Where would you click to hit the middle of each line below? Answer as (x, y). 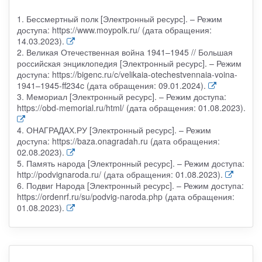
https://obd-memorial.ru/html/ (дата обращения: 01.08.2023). (131, 107)
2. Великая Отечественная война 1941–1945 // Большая (125, 52)
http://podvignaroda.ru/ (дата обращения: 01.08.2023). (120, 174)
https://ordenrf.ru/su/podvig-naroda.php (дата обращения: (125, 196)
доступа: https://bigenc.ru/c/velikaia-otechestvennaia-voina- (127, 74)
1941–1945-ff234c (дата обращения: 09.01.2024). (111, 85)
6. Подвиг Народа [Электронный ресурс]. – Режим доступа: (130, 185)
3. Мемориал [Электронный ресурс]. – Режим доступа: (121, 96)
